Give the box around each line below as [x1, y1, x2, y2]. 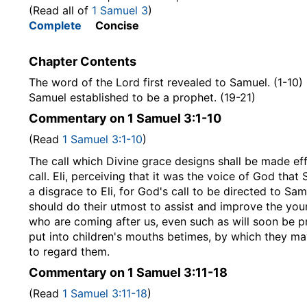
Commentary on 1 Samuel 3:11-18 [29, 265, 228, 280]
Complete [29, 19, 82, 32]
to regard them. [29, 245, 110, 258]
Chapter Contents [29, 54, 136, 69]
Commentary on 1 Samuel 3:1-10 [29, 111, 221, 125]
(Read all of [29, 3, 92, 17]
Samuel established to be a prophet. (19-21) [29, 90, 256, 104]
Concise [82, 19, 139, 32]
